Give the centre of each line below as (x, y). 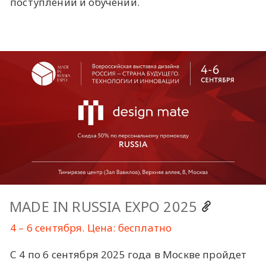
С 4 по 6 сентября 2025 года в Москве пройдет (129, 255)
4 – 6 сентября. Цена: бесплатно (91, 228)
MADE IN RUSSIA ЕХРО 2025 (105, 207)
